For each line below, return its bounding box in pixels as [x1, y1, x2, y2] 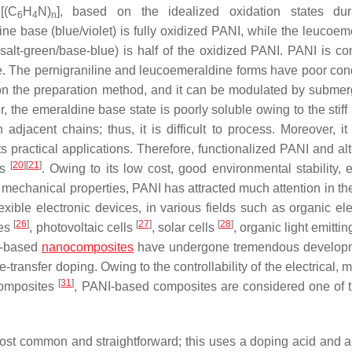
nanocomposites [42, 240, 134, 254]
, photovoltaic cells [29, 221, 136, 234]
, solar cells [151, 221, 218, 234]
